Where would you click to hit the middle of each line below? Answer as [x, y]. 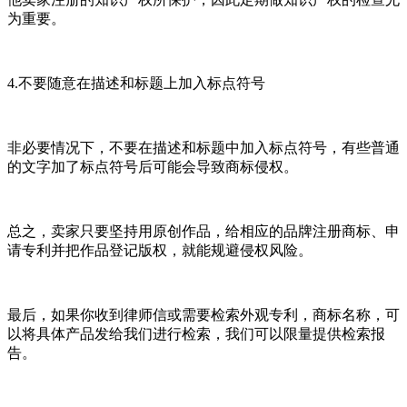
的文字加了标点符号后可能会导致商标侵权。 [153, 166]
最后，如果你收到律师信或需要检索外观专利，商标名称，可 [203, 314]
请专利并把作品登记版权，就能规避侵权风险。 [160, 250]
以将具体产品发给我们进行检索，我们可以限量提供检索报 [196, 333]
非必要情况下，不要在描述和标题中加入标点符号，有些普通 [203, 147]
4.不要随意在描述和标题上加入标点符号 [136, 83]
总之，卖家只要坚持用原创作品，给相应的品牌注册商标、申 [203, 231]
